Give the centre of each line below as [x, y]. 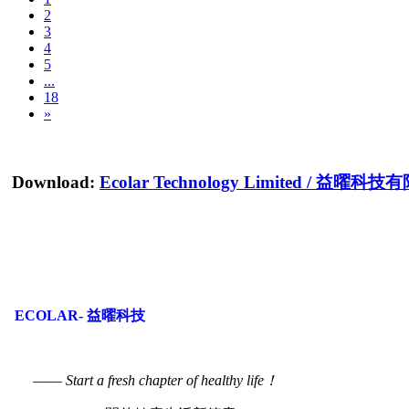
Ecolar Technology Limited [201, 182]
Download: [53, 182]
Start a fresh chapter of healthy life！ [172, 380]
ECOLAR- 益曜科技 [80, 315]
